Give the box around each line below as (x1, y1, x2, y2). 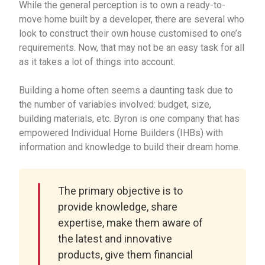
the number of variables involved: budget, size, (19, 99, 212, 110)
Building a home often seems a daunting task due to (19, 85, 234, 96)
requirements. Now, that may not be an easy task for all (19, 42, 245, 53)
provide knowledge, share (58, 201, 178, 213)
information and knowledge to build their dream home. (19, 141, 241, 153)
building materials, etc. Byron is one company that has (19, 113, 240, 124)
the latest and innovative (58, 232, 173, 245)
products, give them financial (58, 248, 193, 261)
